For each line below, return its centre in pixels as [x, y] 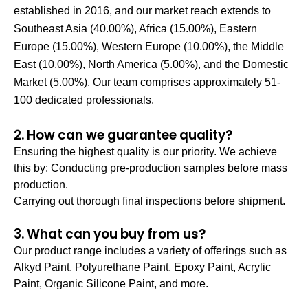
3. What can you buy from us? [110, 234]
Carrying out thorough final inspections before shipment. [150, 201]
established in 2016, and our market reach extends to [142, 11]
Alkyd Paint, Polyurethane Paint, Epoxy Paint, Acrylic [142, 267]
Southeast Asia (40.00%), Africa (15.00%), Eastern [135, 29]
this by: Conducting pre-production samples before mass [151, 168]
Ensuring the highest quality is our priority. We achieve [145, 152]
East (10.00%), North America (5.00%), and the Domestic [151, 64]
